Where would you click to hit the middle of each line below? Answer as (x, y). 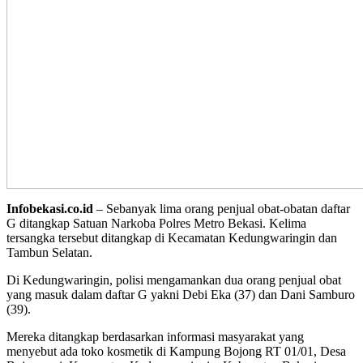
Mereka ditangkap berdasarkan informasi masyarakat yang (155, 337)
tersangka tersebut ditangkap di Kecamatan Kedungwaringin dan (172, 238)
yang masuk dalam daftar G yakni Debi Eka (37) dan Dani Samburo (181, 295)
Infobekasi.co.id (50, 209)
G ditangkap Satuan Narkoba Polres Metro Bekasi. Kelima (156, 224)
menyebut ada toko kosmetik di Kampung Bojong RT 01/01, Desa (176, 352)
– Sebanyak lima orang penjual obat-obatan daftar (222, 209)
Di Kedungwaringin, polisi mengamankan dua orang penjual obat (174, 280)
